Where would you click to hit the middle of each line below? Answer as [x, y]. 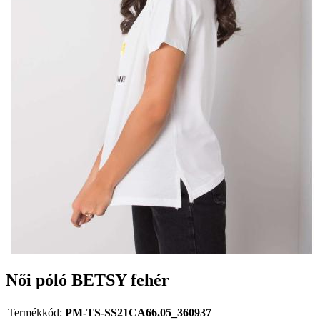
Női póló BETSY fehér [87, 280]
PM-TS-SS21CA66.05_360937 [138, 312]
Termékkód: [35, 312]
